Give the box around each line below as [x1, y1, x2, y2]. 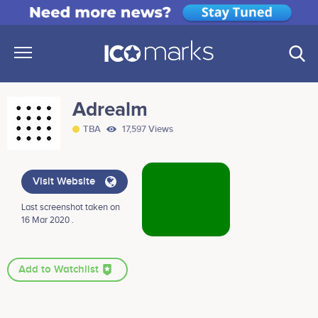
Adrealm [72, 97, 148, 122]
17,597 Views [120, 124, 173, 136]
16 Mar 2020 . [21, 214, 74, 226]
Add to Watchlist [18, 263, 102, 277]
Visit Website [33, 175, 98, 189]
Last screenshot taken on [21, 202, 120, 214]
